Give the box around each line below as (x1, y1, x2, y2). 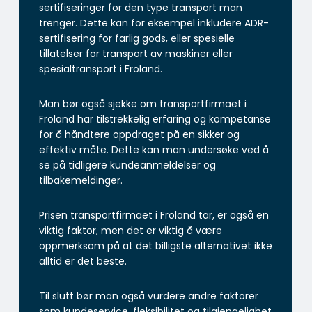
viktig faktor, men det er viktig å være (39, 223, 222, 237)
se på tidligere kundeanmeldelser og (39, 157, 216, 172)
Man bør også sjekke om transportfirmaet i (39, 96, 247, 111)
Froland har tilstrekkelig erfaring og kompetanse (39, 111, 271, 126)
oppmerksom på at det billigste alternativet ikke (39, 238, 272, 253)
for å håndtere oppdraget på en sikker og (39, 127, 240, 141)
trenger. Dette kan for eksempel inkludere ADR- (39, 15, 269, 30)
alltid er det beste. (39, 253, 127, 268)
